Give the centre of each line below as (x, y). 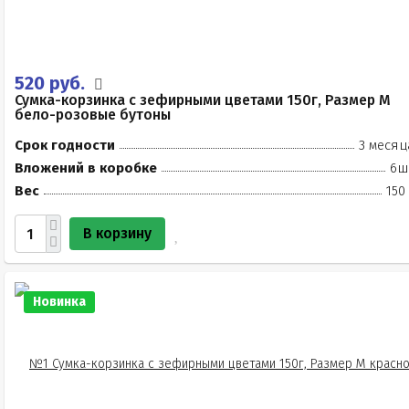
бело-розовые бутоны (93, 115)
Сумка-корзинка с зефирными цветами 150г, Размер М (203, 100)
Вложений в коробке (86, 168)
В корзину (117, 233)
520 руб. (52, 83)
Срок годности (65, 145)
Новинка (59, 302)
